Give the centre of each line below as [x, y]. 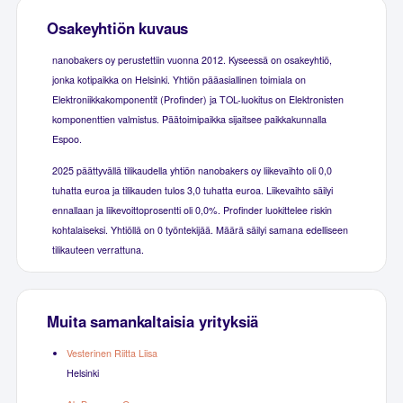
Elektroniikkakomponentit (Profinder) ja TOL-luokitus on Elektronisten [197, 99]
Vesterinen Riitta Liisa [112, 353]
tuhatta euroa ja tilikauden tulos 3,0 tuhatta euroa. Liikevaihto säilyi [192, 190]
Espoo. [67, 139]
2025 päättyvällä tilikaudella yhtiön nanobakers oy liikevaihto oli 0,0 [192, 170]
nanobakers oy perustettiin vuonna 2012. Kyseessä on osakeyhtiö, [192, 59]
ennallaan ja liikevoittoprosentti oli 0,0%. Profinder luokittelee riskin [192, 210]
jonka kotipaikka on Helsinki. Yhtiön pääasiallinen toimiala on [179, 79]
